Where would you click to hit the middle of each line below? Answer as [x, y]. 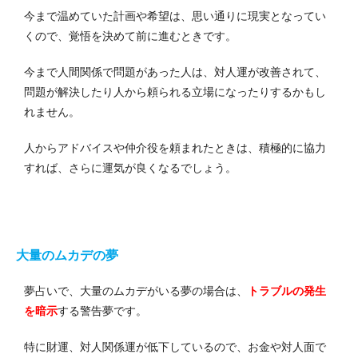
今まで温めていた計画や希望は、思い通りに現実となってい [175, 16]
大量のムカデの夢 [67, 256]
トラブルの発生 [287, 291]
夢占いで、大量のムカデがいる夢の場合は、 [136, 291]
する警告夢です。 [102, 311]
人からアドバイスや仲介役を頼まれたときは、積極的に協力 [175, 148]
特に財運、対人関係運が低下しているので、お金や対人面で [175, 347]
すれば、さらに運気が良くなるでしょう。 [130, 168]
